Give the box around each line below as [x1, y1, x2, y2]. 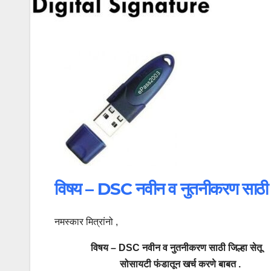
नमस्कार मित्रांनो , [54, 216, 118, 227]
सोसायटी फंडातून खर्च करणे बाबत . [54, 258, 241, 269]
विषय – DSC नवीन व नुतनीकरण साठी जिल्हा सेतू [54, 242, 264, 253]
